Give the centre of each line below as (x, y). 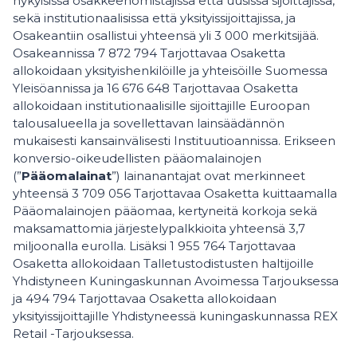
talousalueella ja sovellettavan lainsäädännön (149, 123)
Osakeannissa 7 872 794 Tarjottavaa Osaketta (149, 53)
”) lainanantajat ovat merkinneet (208, 176)
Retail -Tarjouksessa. (73, 333)
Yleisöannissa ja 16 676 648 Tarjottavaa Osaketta (155, 88)
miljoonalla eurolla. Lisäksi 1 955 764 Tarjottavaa (154, 246)
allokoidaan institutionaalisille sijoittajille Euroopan (161, 106)
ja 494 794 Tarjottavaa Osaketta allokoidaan (145, 298)
